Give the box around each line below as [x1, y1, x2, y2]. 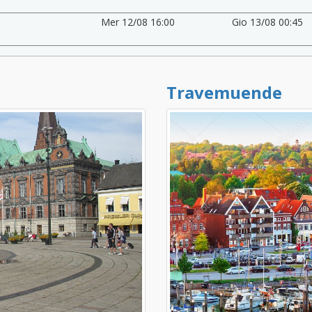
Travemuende [166, 80, 282, 104]
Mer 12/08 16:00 [100, 15, 175, 29]
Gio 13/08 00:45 [232, 15, 304, 29]
